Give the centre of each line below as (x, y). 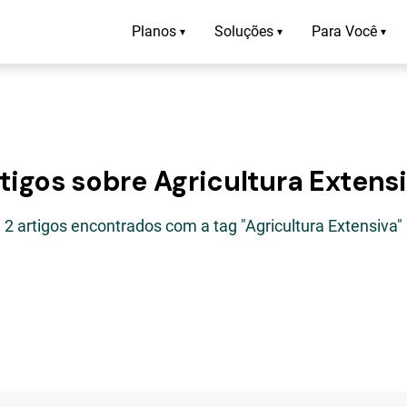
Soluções (244, 31)
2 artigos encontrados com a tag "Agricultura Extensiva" (203, 226)
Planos (154, 31)
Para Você (344, 31)
